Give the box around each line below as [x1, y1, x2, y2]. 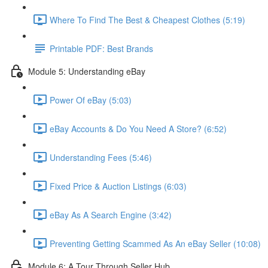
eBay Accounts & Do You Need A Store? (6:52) [50, 122, 227, 135]
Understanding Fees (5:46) [50, 151, 152, 163]
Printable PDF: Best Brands [50, 42, 153, 54]
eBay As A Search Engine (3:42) [50, 208, 172, 221]
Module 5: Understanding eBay [28, 65, 145, 77]
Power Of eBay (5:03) [50, 93, 132, 106]
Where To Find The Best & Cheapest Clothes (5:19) [50, 13, 245, 26]
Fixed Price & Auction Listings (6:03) [50, 179, 187, 192]
